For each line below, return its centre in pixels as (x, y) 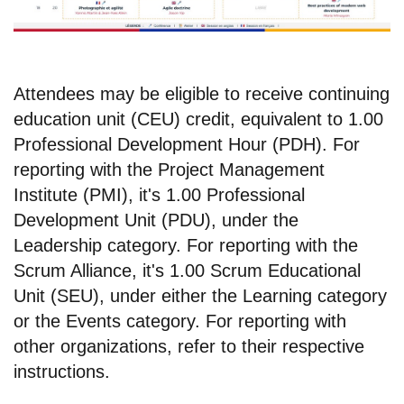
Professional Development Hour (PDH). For (187, 144)
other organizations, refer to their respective (189, 346)
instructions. (62, 371)
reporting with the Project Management (169, 169)
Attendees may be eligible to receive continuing (202, 93)
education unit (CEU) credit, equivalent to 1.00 (198, 119)
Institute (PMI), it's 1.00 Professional (159, 194)
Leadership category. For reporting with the (186, 245)
